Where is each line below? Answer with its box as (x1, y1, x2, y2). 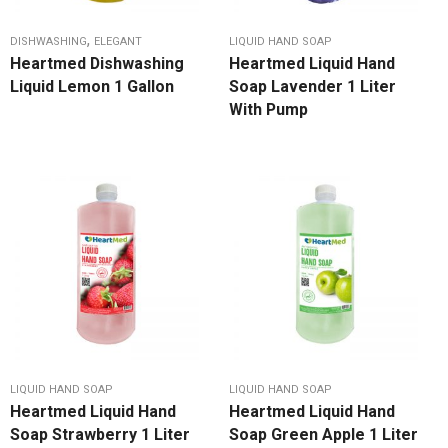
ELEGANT (94, 35, 142, 49)
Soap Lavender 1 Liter (229, 77, 396, 97)
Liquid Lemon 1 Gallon (10, 77, 174, 97)
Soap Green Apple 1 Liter (229, 425, 418, 445)
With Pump (229, 100, 308, 120)
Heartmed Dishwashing (10, 54, 184, 74)
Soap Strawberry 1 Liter (10, 425, 190, 445)
